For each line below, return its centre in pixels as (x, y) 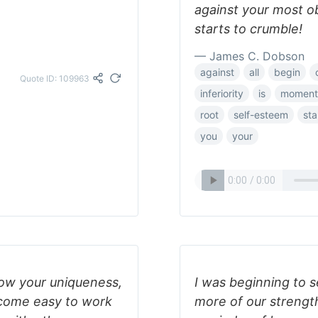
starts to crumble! (248, 29)
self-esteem (261, 115)
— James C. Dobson (250, 56)
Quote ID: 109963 (55, 78)
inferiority (222, 93)
